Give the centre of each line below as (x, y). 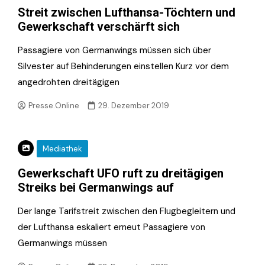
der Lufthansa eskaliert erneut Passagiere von (112, 227)
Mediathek (62, 149)
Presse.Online (54, 106)
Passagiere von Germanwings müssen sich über (114, 50)
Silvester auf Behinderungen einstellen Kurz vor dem (123, 66)
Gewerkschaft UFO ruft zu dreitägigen (121, 173)
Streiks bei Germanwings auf (96, 188)
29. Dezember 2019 (134, 106)
